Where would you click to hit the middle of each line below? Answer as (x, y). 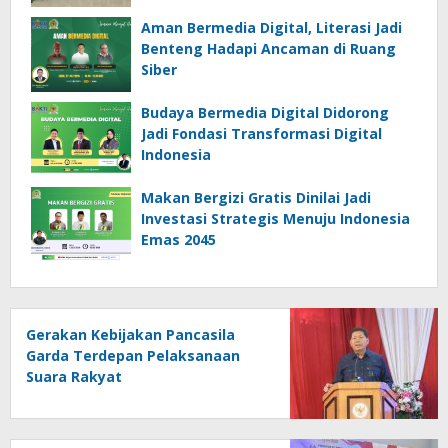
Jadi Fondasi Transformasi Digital (261, 133)
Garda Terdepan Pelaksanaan (133, 355)
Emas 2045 (178, 239)
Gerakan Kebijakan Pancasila (130, 334)
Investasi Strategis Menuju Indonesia (275, 218)
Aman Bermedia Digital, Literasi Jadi (271, 27)
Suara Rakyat (74, 376)
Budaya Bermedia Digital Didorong (265, 112)
